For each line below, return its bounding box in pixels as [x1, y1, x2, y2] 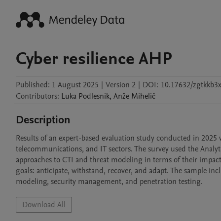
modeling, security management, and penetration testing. [16, 176, 202, 187]
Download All [22, 199, 66, 210]
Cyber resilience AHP [16, 47, 172, 71]
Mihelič [131, 91, 155, 102]
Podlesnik [78, 91, 110, 102]
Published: [16, 79, 50, 90]
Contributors [16, 91, 57, 102]
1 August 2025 [52, 79, 99, 90]
